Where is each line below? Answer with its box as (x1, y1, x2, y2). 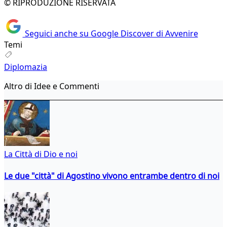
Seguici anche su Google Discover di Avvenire (22, 27, 198, 39)
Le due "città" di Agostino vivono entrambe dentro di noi (4, 170, 219, 181)
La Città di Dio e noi (4, 148, 78, 160)
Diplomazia (4, 61, 47, 72)
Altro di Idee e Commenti (4, 80, 99, 92)
